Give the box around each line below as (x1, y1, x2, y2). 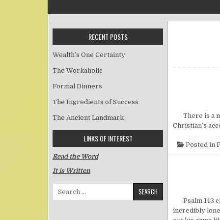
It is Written (53, 167, 90, 175)
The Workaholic (53, 67, 103, 74)
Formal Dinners (53, 82, 102, 90)
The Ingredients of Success (53, 98, 138, 106)
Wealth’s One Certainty (53, 51, 125, 58)
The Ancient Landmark (53, 114, 124, 121)
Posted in (184, 141, 217, 149)
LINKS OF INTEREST (83, 133, 133, 143)
